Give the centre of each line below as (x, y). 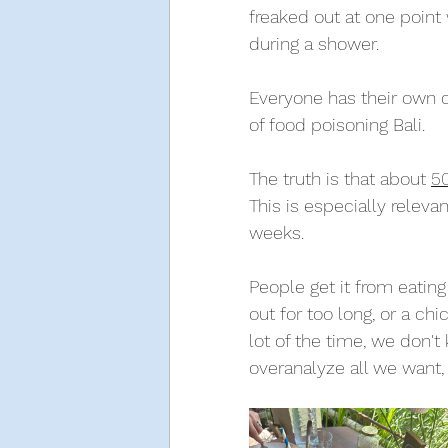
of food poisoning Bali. (339, 124)
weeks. (279, 232)
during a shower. (316, 43)
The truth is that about (340, 178)
